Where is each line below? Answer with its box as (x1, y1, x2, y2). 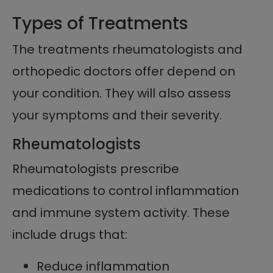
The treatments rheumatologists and (12, 40, 243, 58)
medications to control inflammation (12, 182, 239, 199)
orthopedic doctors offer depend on (12, 62, 235, 80)
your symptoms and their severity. (12, 106, 222, 124)
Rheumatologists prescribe (12, 160, 179, 177)
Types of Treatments (12, 11, 188, 35)
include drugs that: (12, 225, 127, 243)
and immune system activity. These (12, 204, 230, 221)
